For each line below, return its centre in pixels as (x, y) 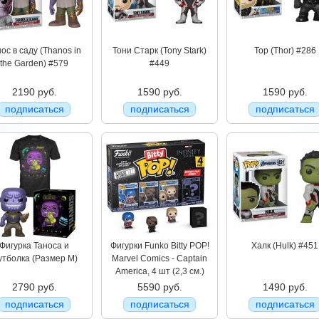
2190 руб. (34, 92)
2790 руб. (34, 287)
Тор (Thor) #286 (285, 51)
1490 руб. (285, 287)
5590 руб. (159, 287)
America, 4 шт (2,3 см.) (159, 271)
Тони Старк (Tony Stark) (159, 51)
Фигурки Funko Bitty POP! (159, 246)
